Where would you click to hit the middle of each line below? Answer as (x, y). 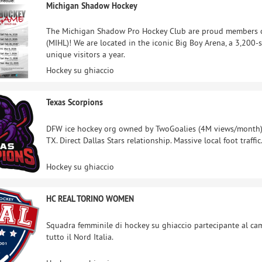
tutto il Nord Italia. (80, 237)
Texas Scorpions (75, 102)
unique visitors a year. (86, 54)
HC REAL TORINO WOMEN (90, 199)
